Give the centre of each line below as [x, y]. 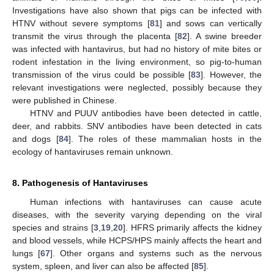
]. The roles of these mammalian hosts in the [165, 139]
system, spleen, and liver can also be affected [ [103, 266]
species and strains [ [53, 227]
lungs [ [27, 253]
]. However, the [231, 74]
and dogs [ [35, 139]
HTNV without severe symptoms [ [81, 23]
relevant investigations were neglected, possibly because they [137, 87]
